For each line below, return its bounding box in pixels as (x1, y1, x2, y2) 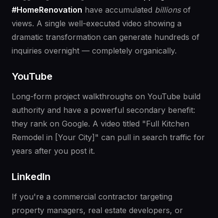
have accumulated (82, 5, 155, 15)
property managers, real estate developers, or (12, 205, 183, 216)
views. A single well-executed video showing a (12, 18, 182, 29)
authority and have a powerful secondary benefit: (12, 105, 195, 115)
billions (155, 5, 181, 15)
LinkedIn (12, 171, 51, 183)
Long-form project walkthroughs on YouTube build (12, 91, 200, 102)
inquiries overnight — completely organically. (12, 46, 177, 56)
